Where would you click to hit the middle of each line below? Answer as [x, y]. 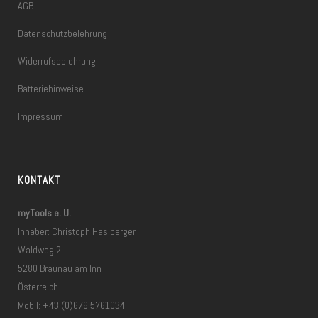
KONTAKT [39, 180]
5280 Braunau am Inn [60, 269]
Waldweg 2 [39, 250]
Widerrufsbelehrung [57, 61]
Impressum [40, 117]
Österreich [38, 287]
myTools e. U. [44, 213]
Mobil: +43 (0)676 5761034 [71, 306]
